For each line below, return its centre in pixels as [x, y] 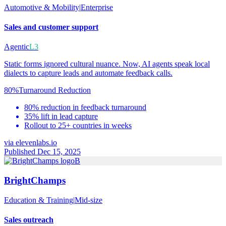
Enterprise [97, 7]
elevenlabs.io [36, 143]
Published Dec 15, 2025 [42, 152]
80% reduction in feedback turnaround [85, 107]
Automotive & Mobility [42, 7]
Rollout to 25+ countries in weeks [78, 126]
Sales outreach [29, 219]
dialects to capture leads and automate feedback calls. [88, 73]
